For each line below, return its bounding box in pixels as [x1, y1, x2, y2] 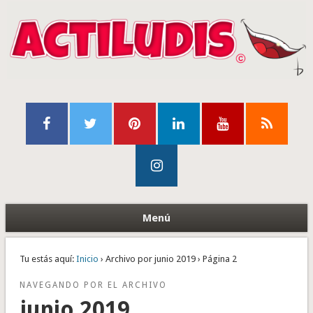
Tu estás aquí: [19, 254, 74, 265]
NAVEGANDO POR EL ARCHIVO [19, 280, 167, 291]
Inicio [75, 254, 99, 265]
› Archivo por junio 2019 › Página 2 [98, 254, 237, 265]
